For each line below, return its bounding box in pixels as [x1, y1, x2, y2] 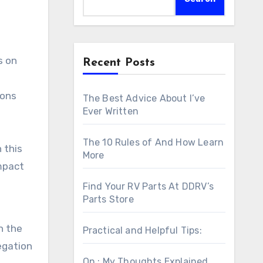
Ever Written [82, 106, 139, 117]
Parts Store [82, 194, 134, 205]
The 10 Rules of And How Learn [82, 137, 224, 148]
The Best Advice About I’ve [82, 93, 205, 104]
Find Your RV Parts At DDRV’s [82, 181, 214, 192]
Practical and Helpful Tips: [82, 225, 202, 236]
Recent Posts [82, 57, 155, 69]
